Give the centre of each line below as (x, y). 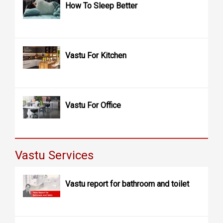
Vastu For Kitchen (96, 55)
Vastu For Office (93, 105)
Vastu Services (54, 155)
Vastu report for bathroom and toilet (127, 184)
